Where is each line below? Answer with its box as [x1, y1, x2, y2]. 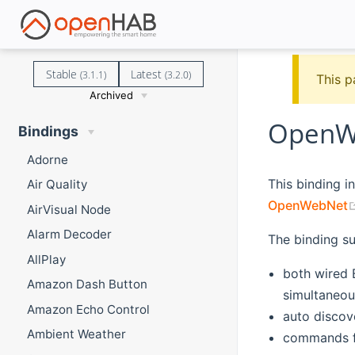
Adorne [26, 151, 68, 167]
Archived [90, 88, 134, 101]
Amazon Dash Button [26, 277, 147, 292]
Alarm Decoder [26, 227, 112, 242]
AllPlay [26, 251, 66, 267]
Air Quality [26, 177, 87, 193]
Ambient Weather [26, 326, 126, 342]
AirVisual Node [26, 201, 111, 217]
